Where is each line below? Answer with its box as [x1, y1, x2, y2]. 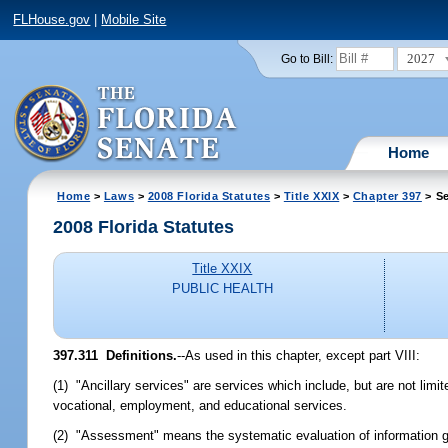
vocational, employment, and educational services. [53, 397, 348, 413]
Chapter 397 [352, 189, 422, 202]
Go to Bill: [280, 52, 333, 65]
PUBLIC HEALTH [171, 281, 273, 297]
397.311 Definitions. [53, 347, 178, 363]
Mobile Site [101, 12, 167, 28]
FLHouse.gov [13, 12, 91, 28]
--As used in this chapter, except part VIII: [177, 347, 421, 363]
